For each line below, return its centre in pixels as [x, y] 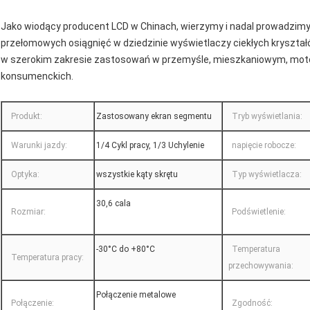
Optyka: [25, 175]
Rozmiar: [28, 212]
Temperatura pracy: [47, 258]
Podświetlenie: [259, 212]
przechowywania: [261, 266]
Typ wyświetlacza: [267, 175]
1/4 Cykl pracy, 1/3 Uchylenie [150, 146]
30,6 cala [113, 204]
